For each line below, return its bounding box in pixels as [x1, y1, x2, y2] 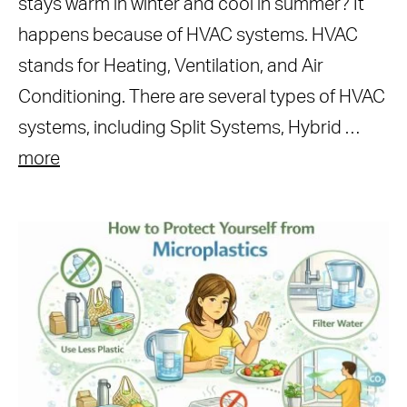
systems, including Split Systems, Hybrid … [18, 119, 360, 137]
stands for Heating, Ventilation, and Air [18, 57, 323, 75]
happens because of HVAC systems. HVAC [18, 26, 358, 45]
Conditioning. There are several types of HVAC [18, 88, 385, 106]
